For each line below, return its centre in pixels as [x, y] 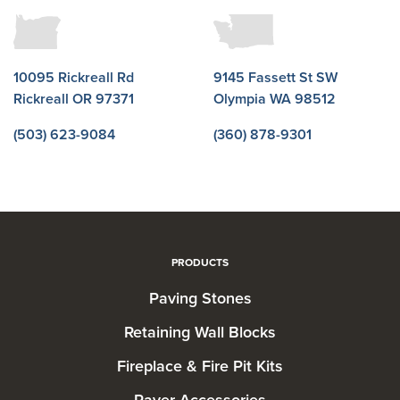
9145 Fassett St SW [275, 77]
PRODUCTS [200, 262]
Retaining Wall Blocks [200, 332]
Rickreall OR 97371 [74, 99]
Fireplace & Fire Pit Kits [200, 366]
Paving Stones [200, 298]
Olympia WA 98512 [275, 99]
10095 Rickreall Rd [74, 77]
